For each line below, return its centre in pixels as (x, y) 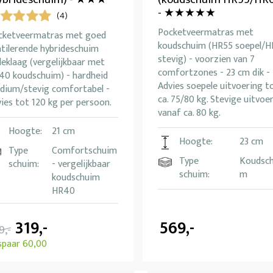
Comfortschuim (84, 151)
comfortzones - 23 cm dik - (214, 73)
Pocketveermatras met (206, 33)
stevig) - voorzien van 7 (206, 60)
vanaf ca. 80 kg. (189, 113)
